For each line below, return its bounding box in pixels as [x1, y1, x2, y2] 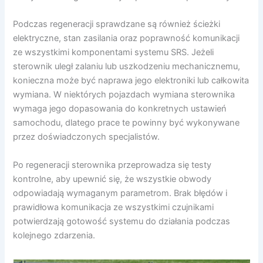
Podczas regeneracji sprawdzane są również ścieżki [13, 19, 221, 30]
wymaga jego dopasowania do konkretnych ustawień [13, 103, 227, 114]
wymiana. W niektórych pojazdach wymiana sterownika [13, 89, 235, 100]
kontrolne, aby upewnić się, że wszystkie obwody [13, 173, 212, 184]
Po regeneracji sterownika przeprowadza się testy [13, 159, 212, 170]
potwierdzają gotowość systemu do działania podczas [13, 215, 231, 227]
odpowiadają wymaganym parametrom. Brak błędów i [13, 187, 228, 198]
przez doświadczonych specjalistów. [13, 131, 160, 143]
